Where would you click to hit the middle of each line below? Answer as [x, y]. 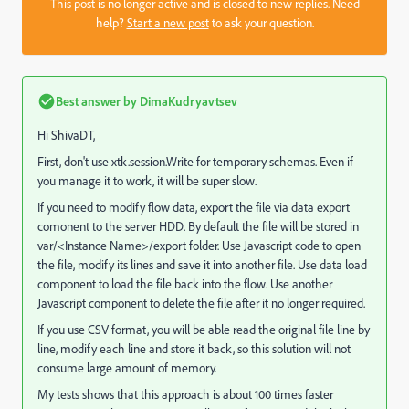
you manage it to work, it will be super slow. [147, 181]
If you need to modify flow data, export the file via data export [194, 207]
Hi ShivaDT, [66, 135]
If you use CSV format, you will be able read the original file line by [204, 330]
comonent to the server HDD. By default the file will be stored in [198, 226]
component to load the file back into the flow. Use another [185, 284]
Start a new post [168, 23]
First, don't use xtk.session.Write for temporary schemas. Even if [195, 162]
